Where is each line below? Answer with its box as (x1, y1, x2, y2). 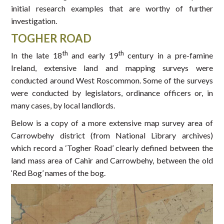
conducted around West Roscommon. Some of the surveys (11, 75, 213, 85)
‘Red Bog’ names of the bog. (11, 168, 106, 178)
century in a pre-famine (123, 50, 213, 60)
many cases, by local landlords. (11, 100, 115, 110)
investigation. (11, 16, 57, 25)
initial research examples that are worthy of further (11, 3, 213, 13)
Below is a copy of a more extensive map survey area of (11, 118, 213, 128)
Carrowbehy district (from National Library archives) (11, 130, 213, 140)
